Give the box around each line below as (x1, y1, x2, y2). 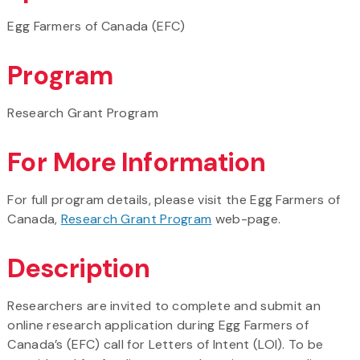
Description (7, 251, 150, 285)
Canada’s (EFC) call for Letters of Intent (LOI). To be (7, 335, 324, 353)
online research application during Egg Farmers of (7, 316, 309, 333)
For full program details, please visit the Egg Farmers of (7, 190, 341, 208)
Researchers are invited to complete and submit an (7, 297, 321, 314)
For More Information (7, 145, 266, 179)
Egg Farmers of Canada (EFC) (7, 17, 186, 35)
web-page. (211, 210, 281, 227)
